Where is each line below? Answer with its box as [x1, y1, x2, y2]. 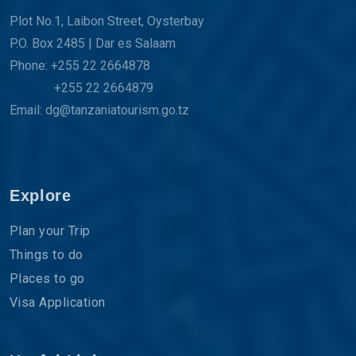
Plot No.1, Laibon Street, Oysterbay [10, 13, 204, 29]
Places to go [10, 270, 85, 286]
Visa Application [10, 294, 106, 310]
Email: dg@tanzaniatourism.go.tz [10, 102, 189, 118]
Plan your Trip [10, 222, 91, 238]
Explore [10, 186, 72, 204]
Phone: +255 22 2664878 [10, 57, 150, 73]
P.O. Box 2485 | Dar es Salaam [10, 35, 176, 51]
